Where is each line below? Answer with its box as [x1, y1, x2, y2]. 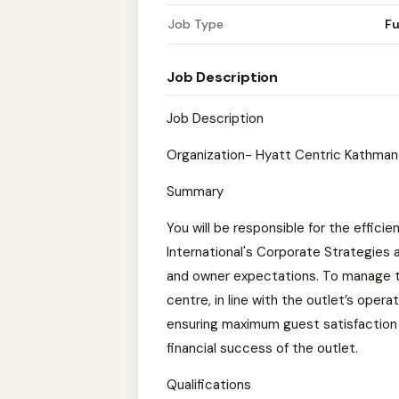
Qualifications [167, 376, 251, 394]
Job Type [168, 16, 224, 32]
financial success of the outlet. [167, 339, 358, 357]
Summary [167, 183, 224, 200]
